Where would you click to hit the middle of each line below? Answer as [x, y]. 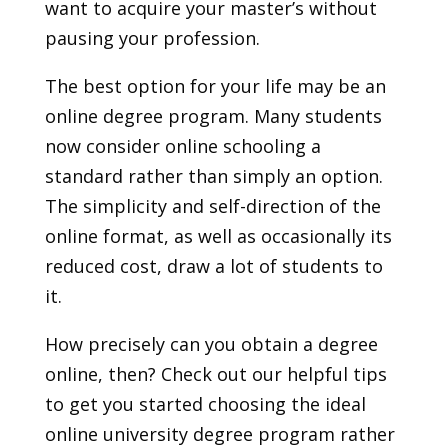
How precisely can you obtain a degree [211, 344]
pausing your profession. [152, 38]
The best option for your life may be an [215, 86]
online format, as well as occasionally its [218, 236]
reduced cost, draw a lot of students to [213, 266]
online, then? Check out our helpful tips [215, 374]
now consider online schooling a [182, 146]
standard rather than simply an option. [213, 176]
